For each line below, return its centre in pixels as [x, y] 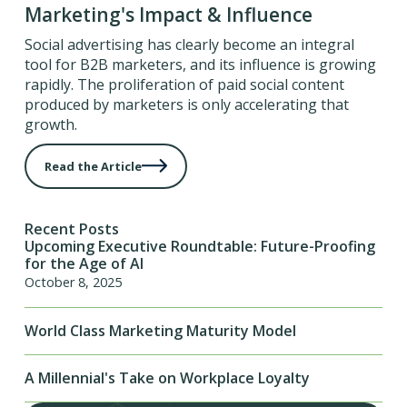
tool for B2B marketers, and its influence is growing [200, 64]
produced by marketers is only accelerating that [186, 104]
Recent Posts [71, 229]
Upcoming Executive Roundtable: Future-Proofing [199, 247]
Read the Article [93, 166]
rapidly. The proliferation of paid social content [184, 84]
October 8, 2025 [73, 283]
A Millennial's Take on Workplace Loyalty [167, 378]
